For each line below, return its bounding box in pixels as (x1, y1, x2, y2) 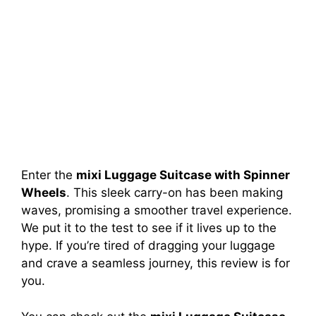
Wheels (21, 186, 66, 200)
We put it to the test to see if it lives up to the (21, 221, 276, 235)
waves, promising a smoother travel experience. (21, 203, 292, 217)
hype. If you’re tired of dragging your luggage (21, 238, 275, 253)
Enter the (21, 168, 76, 182)
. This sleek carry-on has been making (66, 186, 283, 200)
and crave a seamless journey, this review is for (21, 256, 290, 270)
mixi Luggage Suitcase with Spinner (76, 168, 290, 182)
